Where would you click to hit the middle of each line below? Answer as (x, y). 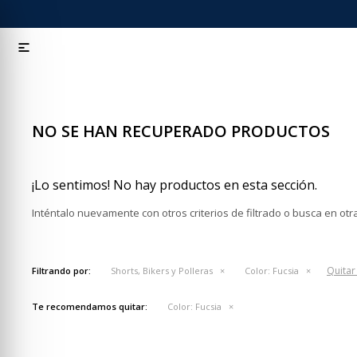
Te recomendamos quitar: (90, 306)
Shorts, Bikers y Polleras (162, 271)
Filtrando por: (61, 271)
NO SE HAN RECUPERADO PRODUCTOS (181, 131)
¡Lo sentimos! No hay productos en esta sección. (175, 185)
